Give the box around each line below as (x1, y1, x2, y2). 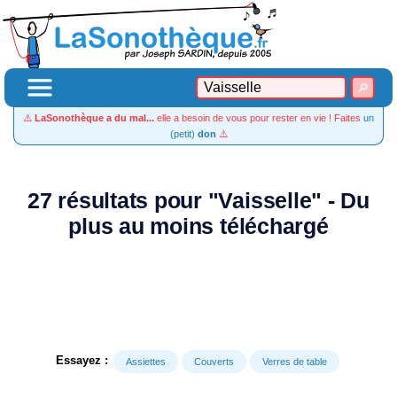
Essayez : (56, 354, 108, 368)
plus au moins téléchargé (68, 214, 329, 238)
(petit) (169, 128, 198, 139)
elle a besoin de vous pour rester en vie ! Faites (154, 113, 363, 123)
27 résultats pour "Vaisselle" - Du (27, 189, 370, 213)
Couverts (194, 356, 234, 367)
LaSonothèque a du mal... (35, 113, 154, 123)
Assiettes (126, 356, 166, 367)
